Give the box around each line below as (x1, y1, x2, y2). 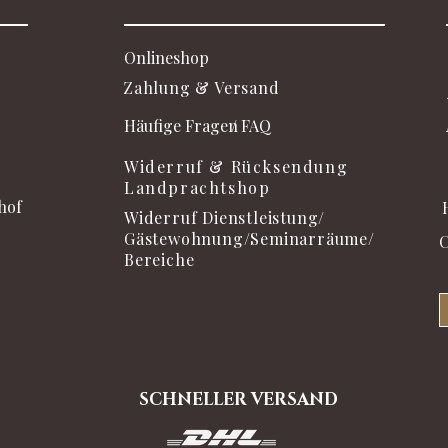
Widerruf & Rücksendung (124, 156, 349, 178)
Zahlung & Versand (123, 77, 280, 99)
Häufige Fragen (124, 115, 238, 137)
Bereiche (124, 249, 195, 271)
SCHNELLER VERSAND (139, 388, 338, 412)
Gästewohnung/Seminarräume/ (124, 228, 375, 250)
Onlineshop (124, 47, 209, 69)
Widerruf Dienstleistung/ (124, 207, 326, 229)
